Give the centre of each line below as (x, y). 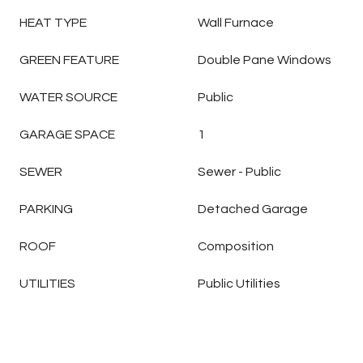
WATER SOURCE (68, 97)
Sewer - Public (239, 172)
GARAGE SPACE (67, 135)
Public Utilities (239, 284)
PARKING (46, 209)
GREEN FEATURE (69, 60)
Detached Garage (253, 209)
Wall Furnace (236, 23)
